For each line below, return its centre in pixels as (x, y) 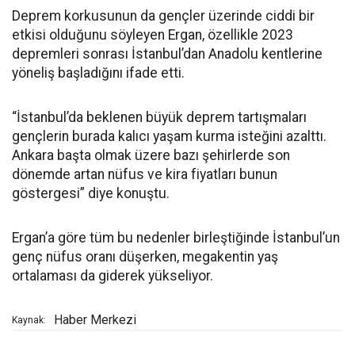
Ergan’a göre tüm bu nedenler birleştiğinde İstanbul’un (176, 238)
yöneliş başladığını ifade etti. (98, 73)
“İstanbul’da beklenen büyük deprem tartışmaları (159, 118)
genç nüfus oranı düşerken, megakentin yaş (145, 257)
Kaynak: (29, 321)
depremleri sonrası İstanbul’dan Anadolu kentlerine (167, 54)
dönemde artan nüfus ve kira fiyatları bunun (145, 175)
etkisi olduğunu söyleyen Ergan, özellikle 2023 (153, 35)
